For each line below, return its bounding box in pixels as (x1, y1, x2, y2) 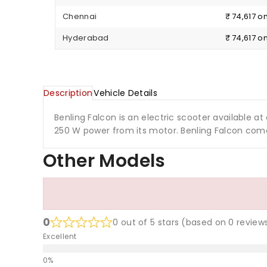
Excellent (43, 231, 77, 242)
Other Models (43, 148, 166, 174)
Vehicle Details (94, 87, 157, 100)
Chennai (63, 11, 97, 23)
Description (44, 87, 93, 100)
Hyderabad (63, 32, 109, 44)
